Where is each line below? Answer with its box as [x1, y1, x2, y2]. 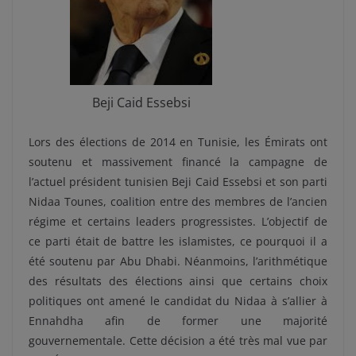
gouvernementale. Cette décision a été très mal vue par [29, 332, 327, 348]
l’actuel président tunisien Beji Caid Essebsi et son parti [29, 173, 327, 189]
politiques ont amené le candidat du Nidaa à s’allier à [29, 292, 327, 308]
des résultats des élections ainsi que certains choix [29, 273, 327, 288]
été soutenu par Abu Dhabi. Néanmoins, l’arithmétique [29, 253, 327, 269]
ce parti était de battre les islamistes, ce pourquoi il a [29, 233, 327, 249]
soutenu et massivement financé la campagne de [29, 153, 327, 169]
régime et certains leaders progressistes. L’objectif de [29, 213, 327, 229]
